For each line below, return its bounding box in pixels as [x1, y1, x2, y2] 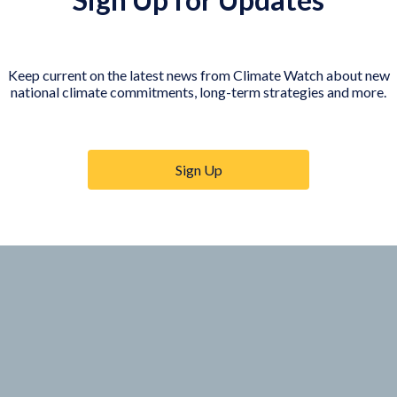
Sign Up [175, 160, 222, 178]
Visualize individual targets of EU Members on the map [33, 48, 366, 66]
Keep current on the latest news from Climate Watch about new [7, 66, 390, 83]
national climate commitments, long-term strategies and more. [11, 82, 386, 100]
